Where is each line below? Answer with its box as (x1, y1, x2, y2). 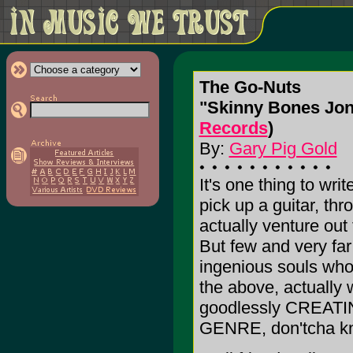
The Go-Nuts (199, 77, 301, 97)
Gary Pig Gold (229, 139, 337, 158)
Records (199, 118, 268, 138)
